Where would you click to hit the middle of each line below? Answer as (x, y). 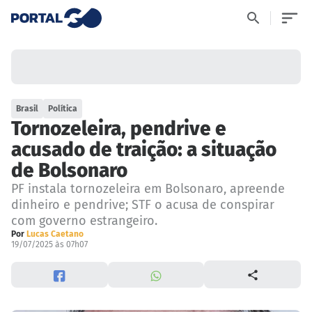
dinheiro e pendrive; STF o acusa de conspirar (143, 205)
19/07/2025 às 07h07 (49, 245)
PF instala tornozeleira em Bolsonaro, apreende (148, 189)
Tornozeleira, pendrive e (119, 129)
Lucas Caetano (55, 234)
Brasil (28, 109)
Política (63, 109)
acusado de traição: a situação (144, 150)
